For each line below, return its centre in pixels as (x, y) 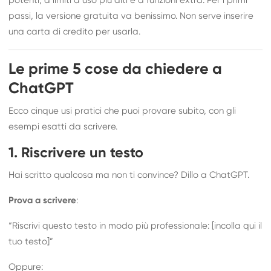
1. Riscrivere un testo (76, 153)
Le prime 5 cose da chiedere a (116, 69)
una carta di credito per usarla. (75, 31)
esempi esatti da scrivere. (63, 126)
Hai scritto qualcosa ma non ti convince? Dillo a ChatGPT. (129, 175)
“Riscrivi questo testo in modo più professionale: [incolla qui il (135, 226)
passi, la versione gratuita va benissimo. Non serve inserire (131, 16)
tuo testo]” (31, 241)
